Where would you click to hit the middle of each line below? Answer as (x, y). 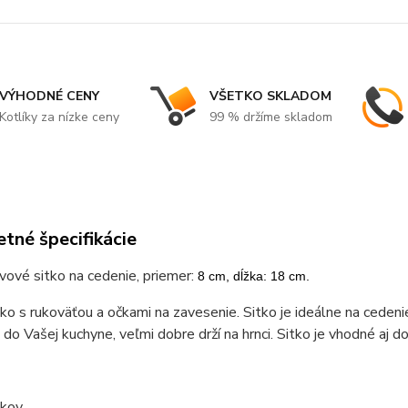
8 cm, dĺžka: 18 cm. (253, 275)
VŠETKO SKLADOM (270, 96)
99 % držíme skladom (270, 117)
